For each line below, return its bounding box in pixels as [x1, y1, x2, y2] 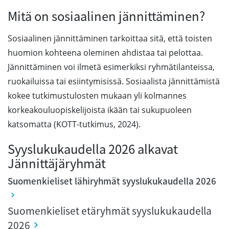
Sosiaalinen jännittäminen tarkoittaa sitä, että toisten [8, 33, 212, 44]
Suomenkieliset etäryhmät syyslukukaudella [8, 203, 212, 218]
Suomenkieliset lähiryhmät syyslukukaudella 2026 [8, 174, 216, 187]
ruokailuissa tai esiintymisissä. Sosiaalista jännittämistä [8, 76, 220, 87]
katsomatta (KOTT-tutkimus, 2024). [8, 119, 141, 130]
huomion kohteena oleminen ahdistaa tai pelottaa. [8, 47, 203, 58]
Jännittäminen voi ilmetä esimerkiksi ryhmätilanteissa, [8, 61, 215, 73]
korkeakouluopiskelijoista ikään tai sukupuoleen [8, 104, 192, 116]
